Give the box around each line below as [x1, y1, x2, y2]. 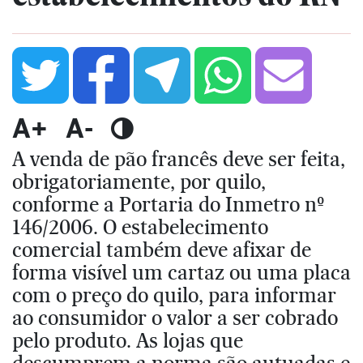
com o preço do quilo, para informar [12, 282, 336, 307]
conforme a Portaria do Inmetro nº [12, 191, 324, 216]
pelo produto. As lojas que [12, 327, 243, 352]
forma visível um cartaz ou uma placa [12, 259, 351, 284]
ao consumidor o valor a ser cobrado [12, 305, 338, 330]
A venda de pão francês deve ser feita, [12, 146, 345, 171]
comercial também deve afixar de [12, 237, 311, 262]
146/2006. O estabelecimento [12, 214, 268, 239]
